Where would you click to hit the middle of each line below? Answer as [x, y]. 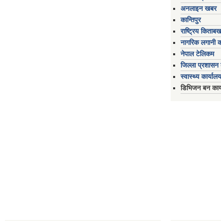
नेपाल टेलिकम [197, 54]
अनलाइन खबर [199, 8]
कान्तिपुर [191, 20]
